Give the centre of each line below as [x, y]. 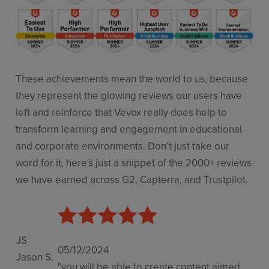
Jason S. [35, 257]
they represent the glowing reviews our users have [129, 95]
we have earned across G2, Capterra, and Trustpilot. [134, 179]
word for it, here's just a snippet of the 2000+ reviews [134, 162]
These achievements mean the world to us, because [132, 78]
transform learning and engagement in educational [129, 129]
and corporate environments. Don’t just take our [123, 146]
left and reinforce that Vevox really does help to [122, 112]
